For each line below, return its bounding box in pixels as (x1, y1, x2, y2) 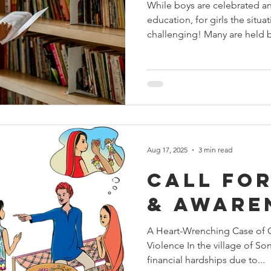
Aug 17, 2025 (147, 145, 188, 154)
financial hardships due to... (147, 253, 265, 266)
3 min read (198, 145, 232, 154)
